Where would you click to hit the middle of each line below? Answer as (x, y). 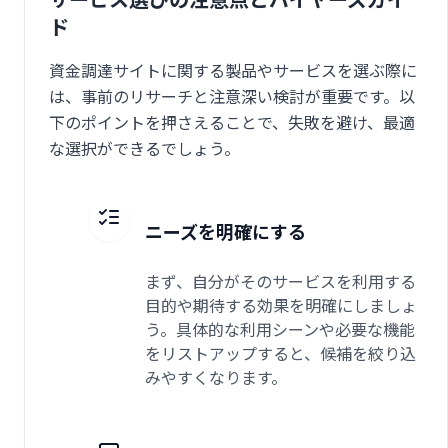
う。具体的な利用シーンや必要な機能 (280, 328)
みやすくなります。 (216, 376)
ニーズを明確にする (225, 230)
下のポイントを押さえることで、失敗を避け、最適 (232, 122)
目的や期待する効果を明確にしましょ (281, 304)
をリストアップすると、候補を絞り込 (280, 352)
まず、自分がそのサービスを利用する (280, 280)
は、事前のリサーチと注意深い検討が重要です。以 (232, 96)
